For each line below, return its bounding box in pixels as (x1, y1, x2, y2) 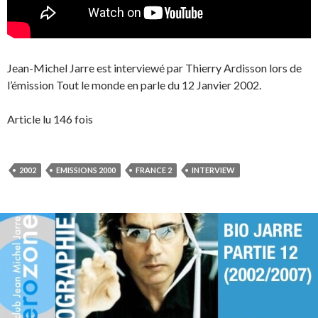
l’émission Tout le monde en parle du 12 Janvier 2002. (7, 78, 261, 92)
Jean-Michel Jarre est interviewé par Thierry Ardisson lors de (7, 61, 302, 75)
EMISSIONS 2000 (56, 165, 116, 175)
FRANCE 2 (136, 165, 172, 175)
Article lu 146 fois (7, 112, 93, 126)
